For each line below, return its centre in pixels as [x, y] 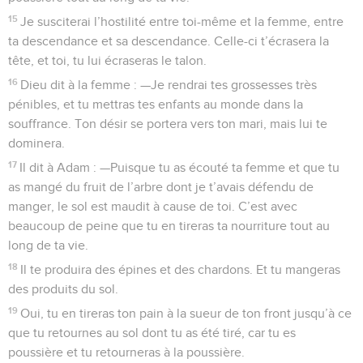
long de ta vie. [48, 245]
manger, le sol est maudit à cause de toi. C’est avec [153, 206]
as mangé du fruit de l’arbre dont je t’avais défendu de [161, 187]
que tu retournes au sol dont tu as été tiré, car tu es [152, 333]
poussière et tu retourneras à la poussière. [126, 352]
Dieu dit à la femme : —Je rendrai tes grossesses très [169, 85]
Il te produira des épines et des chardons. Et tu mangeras [181, 269]
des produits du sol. [63, 289]
